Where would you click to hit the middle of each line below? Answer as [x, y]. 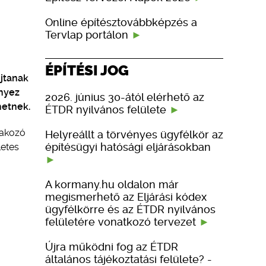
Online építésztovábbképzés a [121, 22]
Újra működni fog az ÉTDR [112, 246]
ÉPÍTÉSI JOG [87, 70]
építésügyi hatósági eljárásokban [128, 147]
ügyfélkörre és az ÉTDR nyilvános [130, 209]
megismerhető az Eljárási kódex [126, 197]
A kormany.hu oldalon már [112, 184]
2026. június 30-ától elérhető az [125, 97]
